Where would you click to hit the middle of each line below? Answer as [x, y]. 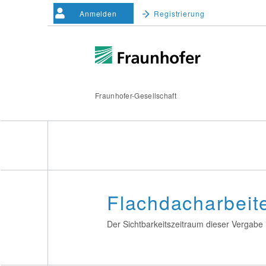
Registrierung [179, 13]
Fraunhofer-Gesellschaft [136, 95]
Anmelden [98, 13]
